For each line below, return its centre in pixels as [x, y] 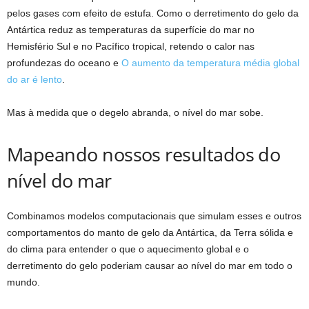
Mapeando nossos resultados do [144, 154]
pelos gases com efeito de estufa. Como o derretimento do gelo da [153, 13]
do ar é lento [34, 79]
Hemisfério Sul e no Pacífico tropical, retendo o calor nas [131, 46]
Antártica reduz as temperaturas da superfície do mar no [131, 30]
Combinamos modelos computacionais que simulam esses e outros [154, 216]
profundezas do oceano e [64, 63]
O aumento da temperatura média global [210, 63]
